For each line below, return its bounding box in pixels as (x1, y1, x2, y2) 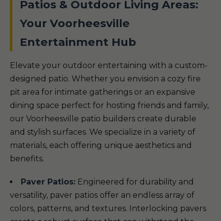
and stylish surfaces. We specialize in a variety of (10, 127, 195, 137)
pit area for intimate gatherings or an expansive (10, 87, 195, 97)
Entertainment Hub (20, 35, 136, 49)
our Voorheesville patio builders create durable (10, 114, 196, 123)
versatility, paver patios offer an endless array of (10, 190, 194, 200)
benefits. (10, 154, 44, 163)
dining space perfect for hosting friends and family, (10, 101, 209, 110)
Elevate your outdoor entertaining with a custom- (10, 61, 208, 70)
